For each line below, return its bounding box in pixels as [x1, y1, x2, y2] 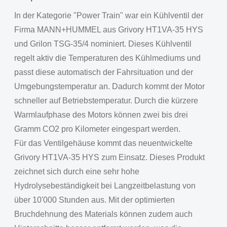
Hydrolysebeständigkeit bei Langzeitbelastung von [14, 181, 196, 190]
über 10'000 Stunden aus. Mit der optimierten [14, 196, 175, 204]
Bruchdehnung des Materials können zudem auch [14, 210, 193, 218]
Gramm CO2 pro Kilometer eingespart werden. [14, 125, 180, 133]
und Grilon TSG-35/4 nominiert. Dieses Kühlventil [14, 40, 192, 48]
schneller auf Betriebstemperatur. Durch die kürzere [14, 96, 198, 105]
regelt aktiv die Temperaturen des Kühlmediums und [14, 54, 201, 62]
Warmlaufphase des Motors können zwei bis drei [14, 110, 188, 119]
